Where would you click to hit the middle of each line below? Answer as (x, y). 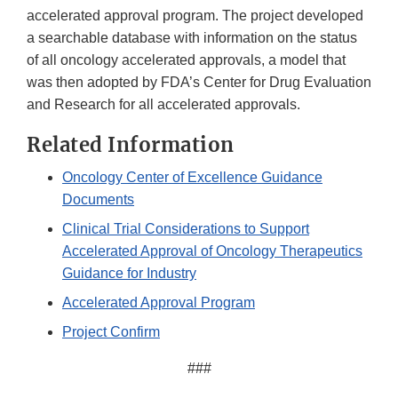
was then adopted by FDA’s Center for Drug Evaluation (199, 83)
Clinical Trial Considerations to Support (186, 229)
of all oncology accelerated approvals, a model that (186, 60)
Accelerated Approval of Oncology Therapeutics (212, 251)
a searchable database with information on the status (192, 38)
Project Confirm (111, 332)
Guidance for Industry (129, 274)
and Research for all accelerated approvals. (163, 105)
